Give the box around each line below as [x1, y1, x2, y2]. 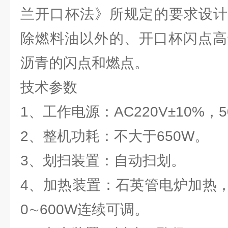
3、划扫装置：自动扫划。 [20, 153, 185, 168]
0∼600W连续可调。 [20, 202, 149, 217]
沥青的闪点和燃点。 [20, 55, 149, 71]
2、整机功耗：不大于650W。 [20, 128, 209, 144]
